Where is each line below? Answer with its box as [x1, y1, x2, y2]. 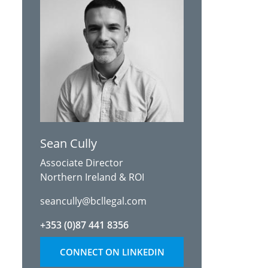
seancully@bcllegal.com [40, 194, 147, 208]
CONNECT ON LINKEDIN [59, 246, 165, 258]
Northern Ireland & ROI [40, 170, 144, 184]
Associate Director [40, 156, 123, 169]
